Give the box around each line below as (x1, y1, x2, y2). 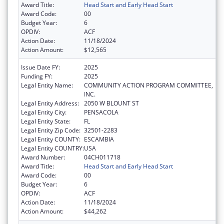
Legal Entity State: (21, 117, 70, 126)
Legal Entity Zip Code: (21, 126, 80, 135)
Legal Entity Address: (21, 99, 79, 108)
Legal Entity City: (21, 108, 66, 117)
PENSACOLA (84, 108, 118, 117)
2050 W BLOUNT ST (84, 99, 139, 108)
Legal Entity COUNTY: (21, 135, 80, 144)
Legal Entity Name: (21, 81, 73, 90)
